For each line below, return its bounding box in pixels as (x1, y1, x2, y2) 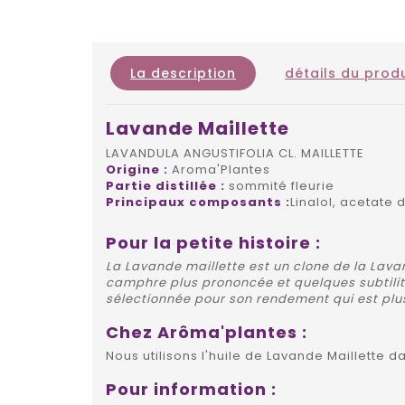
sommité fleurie (225, 176, 334, 194)
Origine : (106, 160, 168, 178)
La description (130, 63, 236, 82)
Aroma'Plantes (168, 160, 270, 178)
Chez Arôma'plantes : (106, 320, 307, 344)
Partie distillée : (106, 176, 225, 194)
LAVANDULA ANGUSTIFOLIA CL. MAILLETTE (106, 144, 364, 162)
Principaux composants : (106, 193, 290, 211)
